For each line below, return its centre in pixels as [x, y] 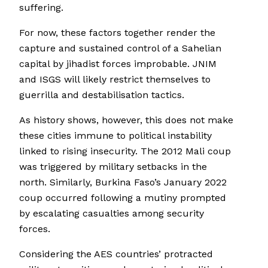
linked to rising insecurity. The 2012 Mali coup [125, 151]
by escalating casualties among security [112, 214]
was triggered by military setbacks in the [113, 167]
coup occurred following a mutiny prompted [123, 198]
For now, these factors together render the [117, 33]
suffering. [41, 8]
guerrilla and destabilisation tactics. [102, 95]
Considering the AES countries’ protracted [116, 254]
